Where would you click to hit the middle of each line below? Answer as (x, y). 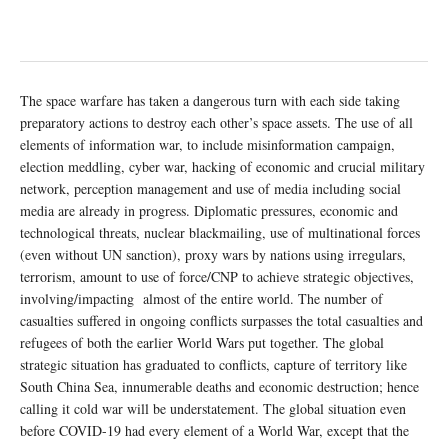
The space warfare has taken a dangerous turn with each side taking (210, 101)
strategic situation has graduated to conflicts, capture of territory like (213, 365)
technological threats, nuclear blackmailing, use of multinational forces (220, 233)
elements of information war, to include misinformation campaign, (207, 145)
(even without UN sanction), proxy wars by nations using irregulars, (213, 255)
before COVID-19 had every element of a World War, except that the (214, 431)
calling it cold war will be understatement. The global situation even (213, 409)
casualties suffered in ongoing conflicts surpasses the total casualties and (221, 321)
